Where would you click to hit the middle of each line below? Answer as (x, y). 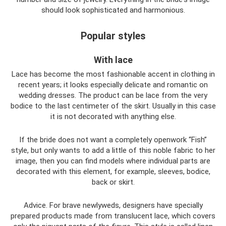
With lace (113, 60)
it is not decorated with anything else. (113, 116)
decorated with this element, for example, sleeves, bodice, (113, 171)
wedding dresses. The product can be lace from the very (113, 95)
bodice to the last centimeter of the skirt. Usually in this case (113, 106)
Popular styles (113, 36)
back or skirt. (113, 182)
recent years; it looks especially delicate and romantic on (113, 84)
